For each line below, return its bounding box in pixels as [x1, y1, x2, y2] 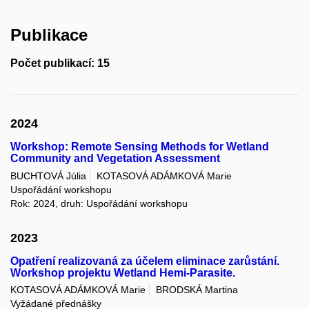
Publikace [10, 25, 88, 44]
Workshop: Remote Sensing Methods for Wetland [10, 141, 269, 153]
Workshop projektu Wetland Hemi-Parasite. [10, 267, 235, 279]
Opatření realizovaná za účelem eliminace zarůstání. [10, 255, 279, 268]
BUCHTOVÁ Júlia [10, 170, 86, 181]
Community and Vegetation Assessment [10, 152, 220, 165]
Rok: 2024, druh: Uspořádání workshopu [10, 197, 188, 209]
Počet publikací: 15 [10, 57, 110, 70]
